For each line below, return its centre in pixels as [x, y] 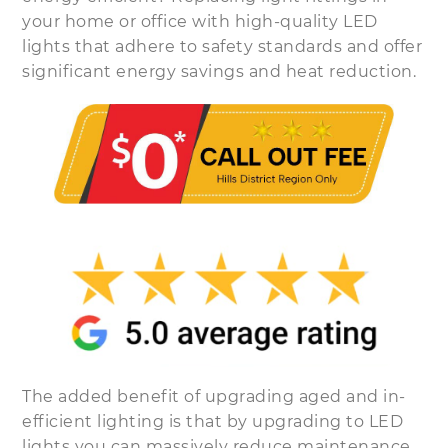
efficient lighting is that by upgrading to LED [213, 421]
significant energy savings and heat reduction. [219, 71]
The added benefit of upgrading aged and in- [214, 396]
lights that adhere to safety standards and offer [222, 46]
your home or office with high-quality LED [200, 21]
